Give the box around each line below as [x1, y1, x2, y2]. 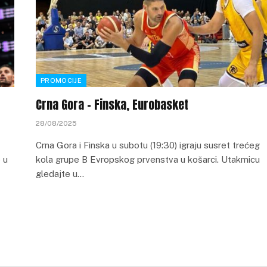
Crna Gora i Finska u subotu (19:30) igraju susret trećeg [36, 140, 260, 150]
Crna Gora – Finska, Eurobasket [36, 95, 188, 114]
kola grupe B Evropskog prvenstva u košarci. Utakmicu [36, 154, 260, 164]
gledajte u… [36, 169, 84, 179]
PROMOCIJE [41, 77, 82, 84]
